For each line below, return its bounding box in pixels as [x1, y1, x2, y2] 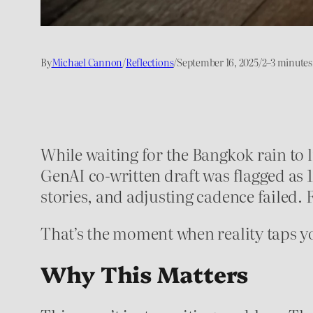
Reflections [125, 54, 174, 69]
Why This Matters [41, 258, 249, 289]
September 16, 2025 [177, 54, 259, 69]
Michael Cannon [51, 54, 123, 69]
